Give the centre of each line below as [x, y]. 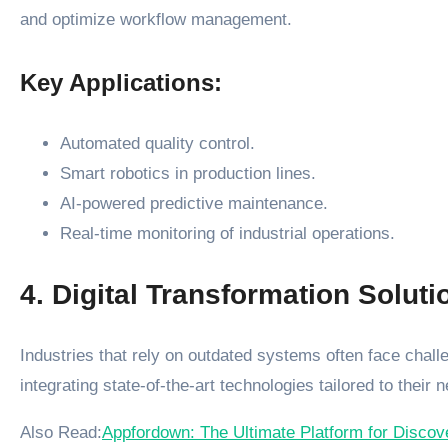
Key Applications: [121, 82]
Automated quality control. [157, 144]
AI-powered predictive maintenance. [194, 204]
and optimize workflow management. [156, 19]
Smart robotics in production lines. [188, 174]
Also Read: [61, 433]
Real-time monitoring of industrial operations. [227, 234]
